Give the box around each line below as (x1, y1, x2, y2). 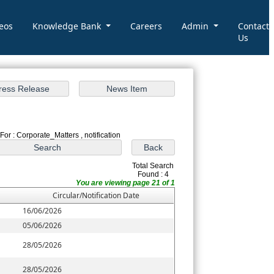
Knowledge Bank (32, 20, 104, 32)
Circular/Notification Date (53, 190, 140, 201)
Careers (130, 20, 162, 32)
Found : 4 (137, 170, 169, 179)
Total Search (132, 161, 174, 171)
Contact (237, 20, 269, 32)
